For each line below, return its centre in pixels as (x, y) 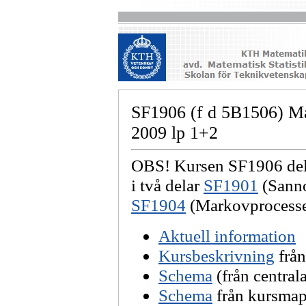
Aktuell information (227, 236)
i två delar (167, 185)
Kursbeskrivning (217, 255)
